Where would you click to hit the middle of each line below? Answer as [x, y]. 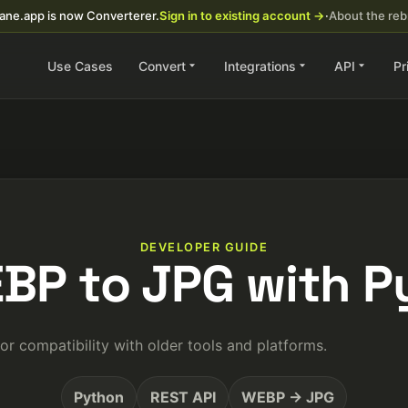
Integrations [260, 66]
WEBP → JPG [287, 397]
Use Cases [80, 66]
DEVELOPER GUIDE [204, 247]
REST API [183, 397]
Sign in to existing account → [242, 15]
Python [99, 397]
